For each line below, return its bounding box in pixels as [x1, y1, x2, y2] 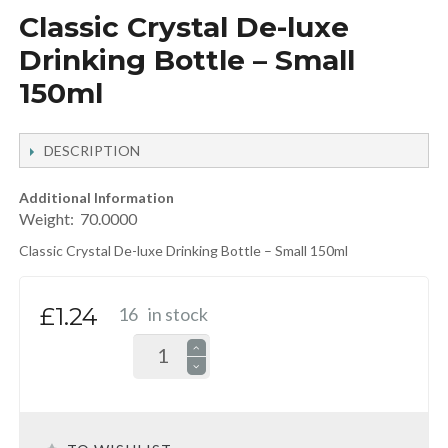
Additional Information [18, 189, 174, 207]
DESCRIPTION [43, 142, 140, 160]
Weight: [18, 209, 80, 229]
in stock [147, 303, 208, 326]
